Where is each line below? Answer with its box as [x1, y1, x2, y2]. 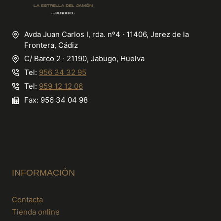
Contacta [12, 195, 43, 205]
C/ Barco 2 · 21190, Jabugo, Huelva [24, 54, 145, 64]
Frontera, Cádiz [24, 40, 78, 50]
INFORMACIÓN [12, 167, 75, 178]
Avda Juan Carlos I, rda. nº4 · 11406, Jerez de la [24, 30, 189, 39]
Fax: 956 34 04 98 [24, 95, 88, 105]
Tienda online [12, 207, 60, 217]
